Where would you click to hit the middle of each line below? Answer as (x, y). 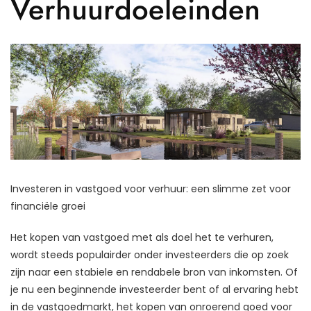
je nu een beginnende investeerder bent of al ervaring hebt (154, 290)
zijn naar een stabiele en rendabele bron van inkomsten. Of (154, 272)
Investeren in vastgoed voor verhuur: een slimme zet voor (151, 189)
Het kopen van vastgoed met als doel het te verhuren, (142, 238)
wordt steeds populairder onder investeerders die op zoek (150, 255)
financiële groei (48, 207)
